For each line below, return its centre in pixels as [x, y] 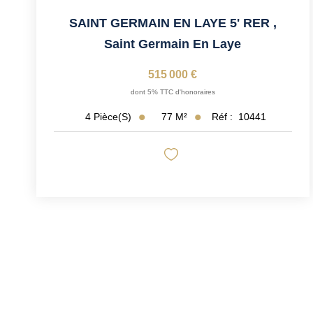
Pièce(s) [112, 117]
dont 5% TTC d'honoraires [173, 92]
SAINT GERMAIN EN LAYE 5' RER [169, 23]
